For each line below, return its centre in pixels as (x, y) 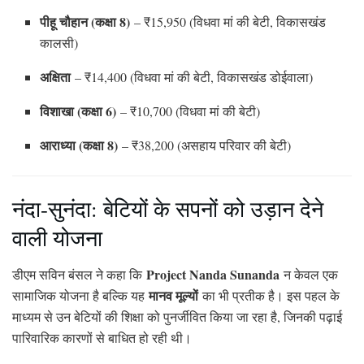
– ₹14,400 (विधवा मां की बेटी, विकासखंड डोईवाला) (192, 76)
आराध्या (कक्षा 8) (79, 145)
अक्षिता (56, 76)
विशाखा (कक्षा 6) (78, 110)
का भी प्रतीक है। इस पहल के (269, 295)
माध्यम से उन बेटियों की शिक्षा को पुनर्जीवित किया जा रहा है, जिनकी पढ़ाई (177, 316)
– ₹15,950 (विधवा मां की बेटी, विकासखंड (228, 21)
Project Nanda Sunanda (213, 274)
